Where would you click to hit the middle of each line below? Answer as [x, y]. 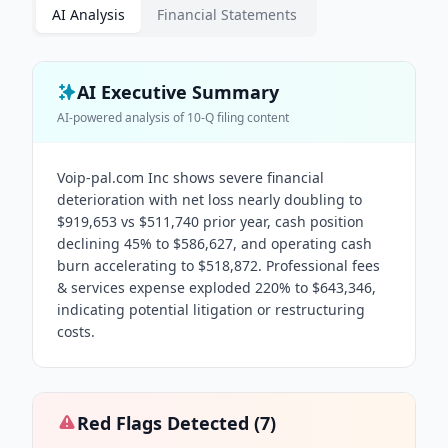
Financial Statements [227, 14]
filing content [251, 117]
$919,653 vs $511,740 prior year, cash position [210, 221]
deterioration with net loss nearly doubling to [209, 199]
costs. [76, 331]
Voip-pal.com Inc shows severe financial [190, 177]
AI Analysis [88, 14]
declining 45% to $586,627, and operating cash [214, 243]
